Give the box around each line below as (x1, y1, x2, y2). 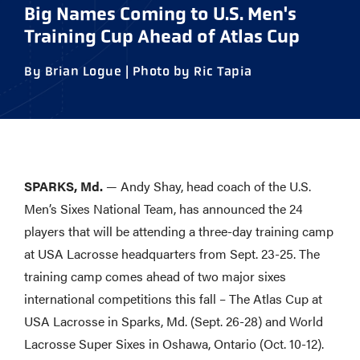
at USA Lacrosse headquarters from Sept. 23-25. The (24, 244, 320, 263)
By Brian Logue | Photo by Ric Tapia (24, 63, 252, 79)
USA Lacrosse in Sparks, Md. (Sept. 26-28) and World (24, 312, 323, 330)
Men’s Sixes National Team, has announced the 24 (24, 199, 303, 218)
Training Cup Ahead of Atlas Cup (24, 25, 300, 47)
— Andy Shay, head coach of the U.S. (103, 177, 311, 195)
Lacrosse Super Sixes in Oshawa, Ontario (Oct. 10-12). (24, 334, 327, 353)
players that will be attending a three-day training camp (24, 222, 333, 240)
